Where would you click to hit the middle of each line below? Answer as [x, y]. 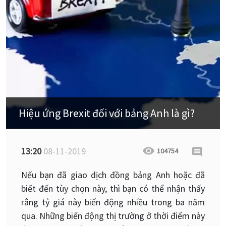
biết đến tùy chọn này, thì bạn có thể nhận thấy [113, 188]
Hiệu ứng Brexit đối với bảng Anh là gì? [107, 113]
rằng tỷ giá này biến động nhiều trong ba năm [113, 202]
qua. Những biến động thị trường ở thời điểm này [113, 215]
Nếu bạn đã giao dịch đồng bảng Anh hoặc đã [113, 175]
